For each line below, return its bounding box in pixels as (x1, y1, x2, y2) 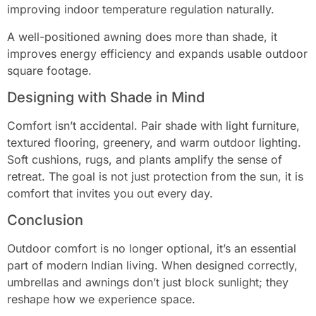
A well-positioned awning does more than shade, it (7, 29, 277, 44)
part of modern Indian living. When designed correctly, (7, 258, 298, 273)
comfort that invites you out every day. (7, 186, 213, 200)
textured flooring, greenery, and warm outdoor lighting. (7, 135, 301, 150)
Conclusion (7, 212, 83, 229)
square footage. (7, 63, 92, 78)
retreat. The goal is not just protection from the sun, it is (7, 169, 303, 183)
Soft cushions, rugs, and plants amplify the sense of (7, 152, 282, 166)
